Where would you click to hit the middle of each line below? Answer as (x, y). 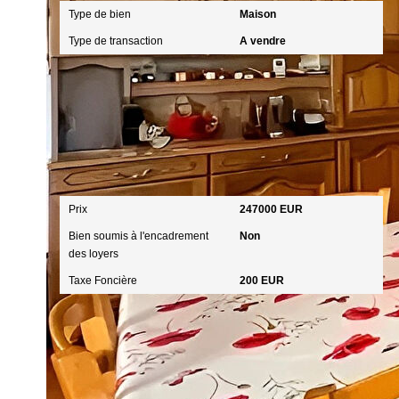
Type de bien (100, 14)
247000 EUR (271, 209)
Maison (257, 14)
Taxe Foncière (103, 281)
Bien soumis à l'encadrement (138, 236)
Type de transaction (116, 41)
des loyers (94, 254)
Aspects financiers (126, 172)
